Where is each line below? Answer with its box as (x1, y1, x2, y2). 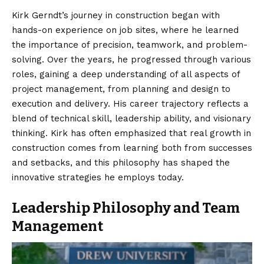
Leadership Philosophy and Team (12, 200, 240, 217)
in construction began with (103, 10, 220, 21)
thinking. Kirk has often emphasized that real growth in (12, 128, 251, 139)
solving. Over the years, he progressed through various (12, 54, 251, 65)
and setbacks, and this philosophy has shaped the (12, 157, 230, 169)
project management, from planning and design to (12, 84, 230, 95)
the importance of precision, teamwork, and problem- (12, 39, 247, 51)
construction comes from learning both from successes (12, 143, 252, 154)
